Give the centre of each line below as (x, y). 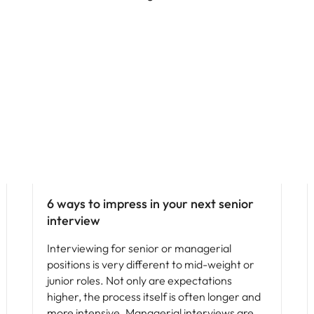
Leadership (62, 171)
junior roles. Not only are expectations (139, 280)
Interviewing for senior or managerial (139, 248)
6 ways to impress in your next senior (150, 204)
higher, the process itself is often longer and (154, 296)
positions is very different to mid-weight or (151, 264)
